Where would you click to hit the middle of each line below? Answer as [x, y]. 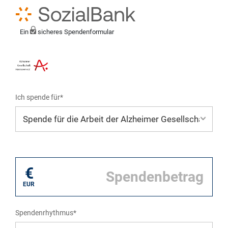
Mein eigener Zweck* [48, 148]
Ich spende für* [39, 97]
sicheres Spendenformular [75, 32]
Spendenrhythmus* [46, 213]
